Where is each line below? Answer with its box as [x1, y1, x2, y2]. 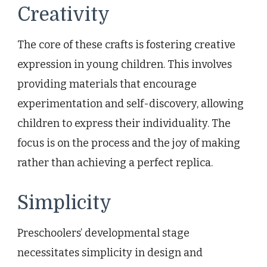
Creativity [17, 3, 110, 26]
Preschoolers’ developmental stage [17, 226, 190, 240]
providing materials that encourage [17, 77, 197, 91]
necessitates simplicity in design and [17, 246, 203, 259]
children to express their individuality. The [17, 116, 231, 130]
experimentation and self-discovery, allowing [17, 97, 244, 110]
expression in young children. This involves [17, 57, 232, 71]
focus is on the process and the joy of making [17, 136, 240, 150]
